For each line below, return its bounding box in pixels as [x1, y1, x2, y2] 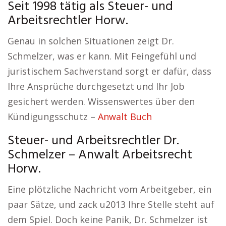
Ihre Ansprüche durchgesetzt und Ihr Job [8, 80, 185, 92]
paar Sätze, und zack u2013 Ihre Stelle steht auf [8, 198, 214, 210]
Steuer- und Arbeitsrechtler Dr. [8, 131, 179, 151]
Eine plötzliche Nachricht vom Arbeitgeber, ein [8, 183, 211, 195]
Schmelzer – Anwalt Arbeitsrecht [8, 145, 192, 165]
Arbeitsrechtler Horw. [8, 11, 128, 31]
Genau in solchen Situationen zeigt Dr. [8, 35, 174, 47]
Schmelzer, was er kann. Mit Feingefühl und [8, 50, 196, 62]
